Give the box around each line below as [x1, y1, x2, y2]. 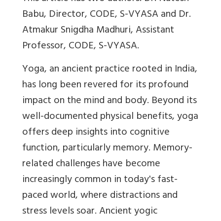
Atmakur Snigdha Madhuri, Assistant [22, 22, 174, 40]
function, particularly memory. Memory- [22, 140, 192, 158]
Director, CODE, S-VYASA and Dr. [49, 6, 191, 25]
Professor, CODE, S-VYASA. [22, 37, 139, 56]
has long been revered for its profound [22, 76, 188, 95]
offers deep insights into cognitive [22, 124, 170, 143]
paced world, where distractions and [22, 187, 178, 206]
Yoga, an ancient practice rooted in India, [22, 61, 197, 79]
